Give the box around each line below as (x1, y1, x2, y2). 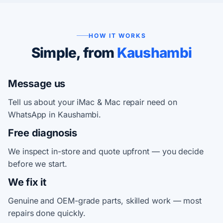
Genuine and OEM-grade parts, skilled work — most (8, 195, 202, 206)
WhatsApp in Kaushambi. (8, 109, 102, 119)
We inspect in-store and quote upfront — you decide (8, 146, 204, 156)
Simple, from (31, 44, 117, 61)
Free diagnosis (8, 126, 77, 139)
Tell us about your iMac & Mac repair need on (8, 97, 177, 107)
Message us (8, 77, 65, 90)
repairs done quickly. (8, 208, 86, 218)
